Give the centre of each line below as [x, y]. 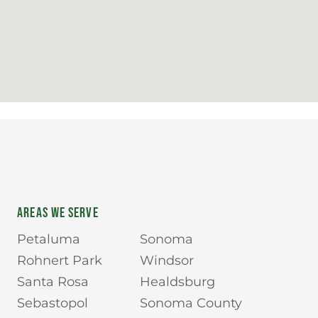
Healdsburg [177, 281]
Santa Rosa [53, 281]
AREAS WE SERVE [58, 213]
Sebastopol [53, 303]
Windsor [166, 260]
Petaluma [49, 239]
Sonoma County [191, 303]
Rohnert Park [60, 260]
